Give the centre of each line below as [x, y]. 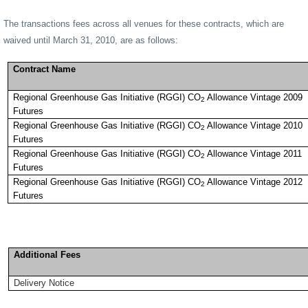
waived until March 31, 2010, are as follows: [91, 40]
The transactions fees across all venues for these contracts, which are [144, 23]
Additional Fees [47, 254]
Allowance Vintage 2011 [254, 153]
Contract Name [45, 69]
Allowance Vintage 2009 [254, 97]
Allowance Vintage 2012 [254, 181]
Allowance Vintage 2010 [254, 125]
